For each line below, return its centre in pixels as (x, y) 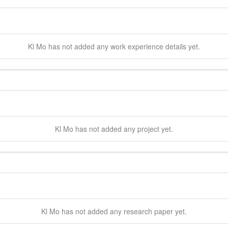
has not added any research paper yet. (123, 211)
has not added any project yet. (123, 129)
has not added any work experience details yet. (123, 46)
